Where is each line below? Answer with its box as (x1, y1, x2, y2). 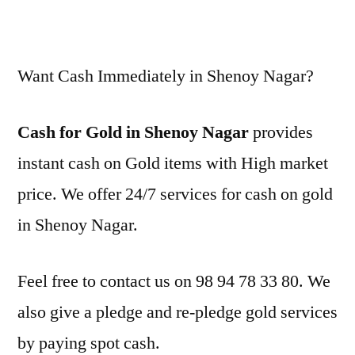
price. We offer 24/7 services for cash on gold (17, 183, 333, 205)
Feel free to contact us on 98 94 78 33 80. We (17, 270, 330, 292)
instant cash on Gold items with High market (17, 152, 328, 174)
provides (249, 121, 313, 143)
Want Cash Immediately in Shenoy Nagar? (17, 65, 314, 87)
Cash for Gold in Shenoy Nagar (17, 121, 249, 143)
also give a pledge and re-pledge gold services (17, 301, 338, 323)
